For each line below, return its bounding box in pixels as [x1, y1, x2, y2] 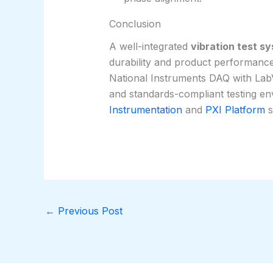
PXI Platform [205, 104, 265, 116]
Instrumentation [108, 104, 182, 116]
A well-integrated [108, 40, 191, 53]
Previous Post [55, 204, 122, 217]
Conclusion [108, 17, 161, 30]
